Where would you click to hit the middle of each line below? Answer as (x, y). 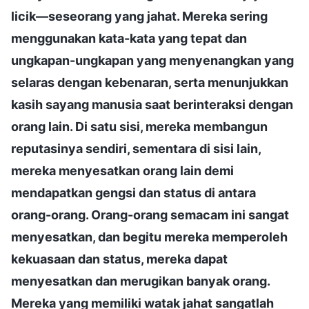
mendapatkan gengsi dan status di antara (133, 192)
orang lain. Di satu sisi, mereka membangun (139, 126)
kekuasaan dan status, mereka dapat (119, 259)
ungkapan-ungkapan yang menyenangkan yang (152, 60)
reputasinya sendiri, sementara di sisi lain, (136, 148)
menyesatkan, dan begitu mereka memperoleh (149, 237)
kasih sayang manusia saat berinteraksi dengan (152, 104)
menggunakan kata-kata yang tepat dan (129, 38)
